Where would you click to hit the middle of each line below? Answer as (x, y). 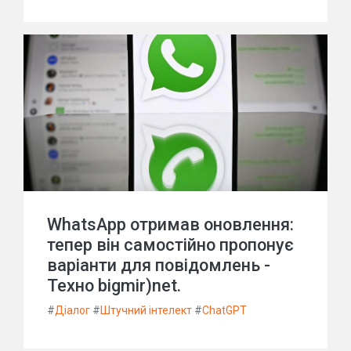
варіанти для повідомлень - (159, 265)
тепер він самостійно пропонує (170, 245)
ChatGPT (224, 310)
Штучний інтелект (146, 310)
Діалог (72, 310)
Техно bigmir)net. (114, 286)
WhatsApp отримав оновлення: (170, 224)
